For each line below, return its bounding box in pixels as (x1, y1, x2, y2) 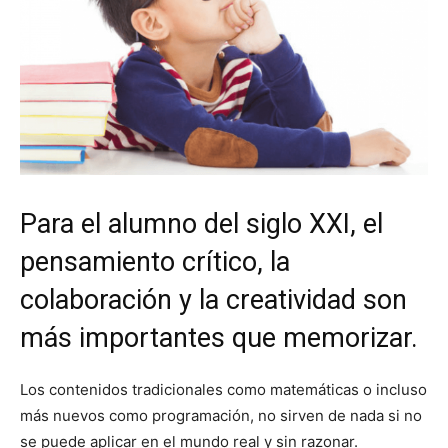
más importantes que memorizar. (20, 321, 418, 354)
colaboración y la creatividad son (20, 283, 407, 316)
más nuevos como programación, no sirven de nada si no (20, 405, 422, 425)
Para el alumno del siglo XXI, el (20, 207, 383, 240)
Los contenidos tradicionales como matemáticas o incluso (20, 379, 427, 399)
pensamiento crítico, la (20, 245, 290, 278)
